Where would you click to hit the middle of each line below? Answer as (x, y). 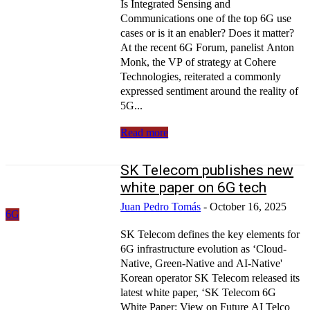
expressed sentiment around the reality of (210, 91)
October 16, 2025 (248, 206)
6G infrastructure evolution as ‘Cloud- (204, 248)
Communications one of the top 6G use (206, 18)
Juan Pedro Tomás (161, 206)
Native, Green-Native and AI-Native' (202, 263)
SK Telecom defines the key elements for (210, 234)
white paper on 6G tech (194, 187)
